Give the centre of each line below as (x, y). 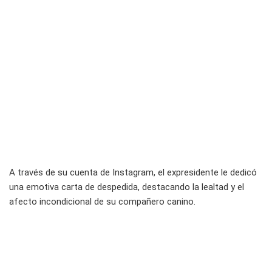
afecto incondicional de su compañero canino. (102, 202)
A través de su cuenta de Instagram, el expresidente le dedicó (133, 173)
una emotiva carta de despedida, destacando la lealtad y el (127, 187)
